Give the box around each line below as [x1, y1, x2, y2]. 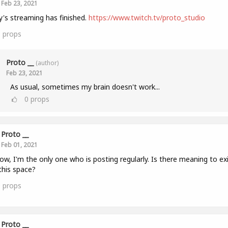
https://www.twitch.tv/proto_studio [88, 12, 205, 22]
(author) [35, 58, 59, 67]
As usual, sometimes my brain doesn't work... [10, 81, 160, 92]
